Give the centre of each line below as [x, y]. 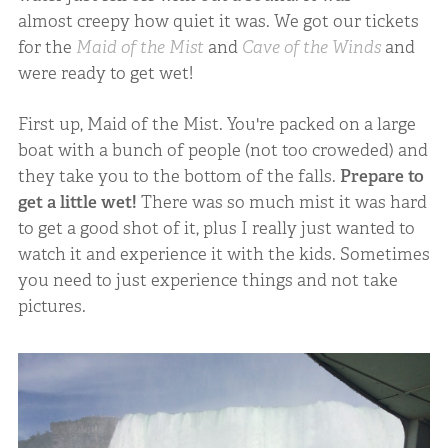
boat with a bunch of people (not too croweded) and [222, 150]
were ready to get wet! [105, 72]
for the [46, 46]
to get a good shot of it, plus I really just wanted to [216, 228]
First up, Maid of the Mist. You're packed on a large [216, 124]
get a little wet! [77, 202]
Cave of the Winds [311, 46]
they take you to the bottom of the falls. [178, 176]
